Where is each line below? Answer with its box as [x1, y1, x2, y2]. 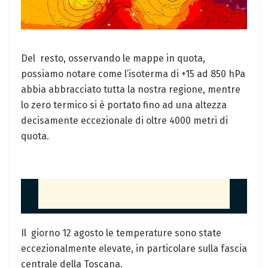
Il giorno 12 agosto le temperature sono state [21, 227, 221, 239]
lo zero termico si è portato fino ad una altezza [21, 99, 227, 111]
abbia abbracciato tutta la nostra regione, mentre [21, 84, 240, 96]
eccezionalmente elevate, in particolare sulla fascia [21, 243, 247, 255]
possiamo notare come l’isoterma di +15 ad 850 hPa [21, 68, 245, 80]
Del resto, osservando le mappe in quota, [21, 53, 205, 65]
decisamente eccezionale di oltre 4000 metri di [21, 115, 228, 127]
